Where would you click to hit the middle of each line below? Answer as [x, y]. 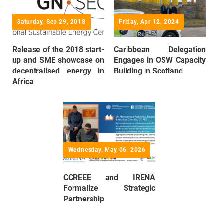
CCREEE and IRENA [109, 178]
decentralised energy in [58, 71]
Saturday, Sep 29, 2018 [51, 22]
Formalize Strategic [109, 188]
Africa [23, 81]
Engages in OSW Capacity [160, 60]
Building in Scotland [148, 71]
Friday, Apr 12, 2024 [149, 22]
